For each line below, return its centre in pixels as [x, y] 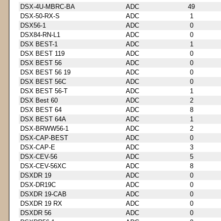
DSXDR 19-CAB [43, 194]
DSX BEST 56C [43, 81]
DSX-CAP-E [38, 147]
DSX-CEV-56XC [43, 166]
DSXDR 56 [36, 213]
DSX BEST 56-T [44, 91]
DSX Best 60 [39, 100]
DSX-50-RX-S [40, 16]
